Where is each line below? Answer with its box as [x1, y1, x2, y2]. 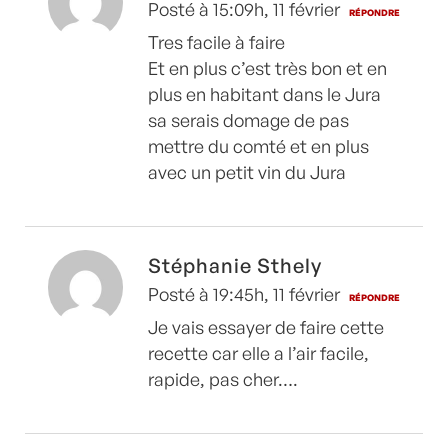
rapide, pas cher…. [148, 367, 298, 390]
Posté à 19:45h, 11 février [148, 282, 340, 305]
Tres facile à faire [148, 30, 285, 53]
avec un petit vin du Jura [148, 160, 346, 183]
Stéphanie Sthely [148, 252, 322, 278]
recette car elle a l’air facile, [148, 341, 369, 364]
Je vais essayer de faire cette [148, 315, 384, 338]
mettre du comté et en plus [148, 134, 369, 157]
